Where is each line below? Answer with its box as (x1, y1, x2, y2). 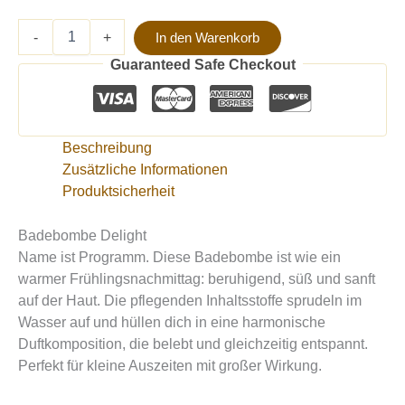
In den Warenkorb (155, 30, 260, 45)
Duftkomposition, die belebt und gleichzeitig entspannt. (18, 334, 368, 352)
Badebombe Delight (18, 226, 146, 243)
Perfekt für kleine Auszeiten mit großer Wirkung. (18, 356, 322, 373)
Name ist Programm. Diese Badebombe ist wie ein (18, 248, 341, 265)
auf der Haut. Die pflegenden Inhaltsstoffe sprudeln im (18, 291, 362, 308)
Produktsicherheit (62, 183, 175, 200)
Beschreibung (62, 139, 153, 156)
